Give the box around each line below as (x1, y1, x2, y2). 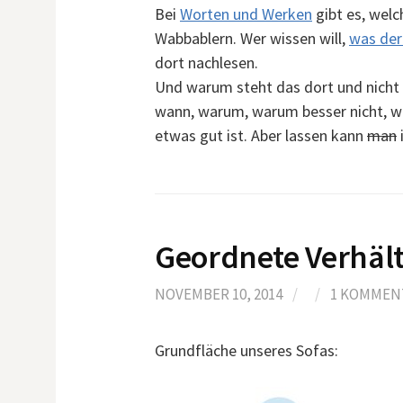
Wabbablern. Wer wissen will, (155, 28, 349, 49)
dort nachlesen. (155, 52, 258, 73)
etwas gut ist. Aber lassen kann (155, 125, 367, 146)
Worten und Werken (180, 4, 312, 24)
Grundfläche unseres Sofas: (155, 340, 338, 361)
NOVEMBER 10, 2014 (155, 284, 282, 304)
